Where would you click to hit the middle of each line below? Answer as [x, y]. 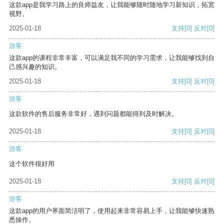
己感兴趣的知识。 [35, 67]
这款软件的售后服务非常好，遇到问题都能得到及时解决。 [93, 114]
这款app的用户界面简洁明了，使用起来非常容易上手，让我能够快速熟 [112, 211]
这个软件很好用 [32, 164]
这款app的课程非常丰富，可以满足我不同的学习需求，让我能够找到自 [112, 58]
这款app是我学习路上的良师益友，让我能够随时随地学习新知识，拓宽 [112, 5]
